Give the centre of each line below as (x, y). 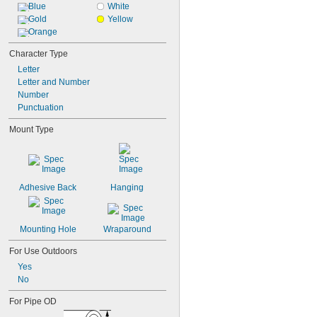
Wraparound (127, 229)
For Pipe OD (33, 301)
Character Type (39, 54)
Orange (43, 32)
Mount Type (31, 129)
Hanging (127, 188)
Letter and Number (54, 82)
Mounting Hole (48, 229)
